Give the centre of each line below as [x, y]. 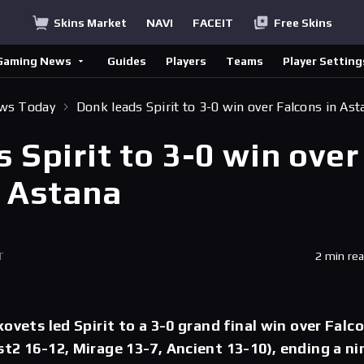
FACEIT [212, 22]
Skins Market [90, 22]
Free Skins [303, 22]
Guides [127, 61]
